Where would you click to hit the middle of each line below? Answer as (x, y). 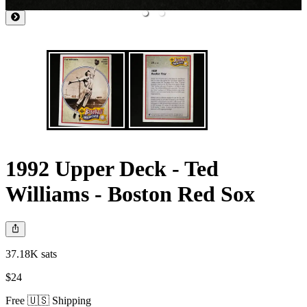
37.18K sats (31, 254)
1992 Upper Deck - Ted (112, 168)
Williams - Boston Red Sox (130, 194)
